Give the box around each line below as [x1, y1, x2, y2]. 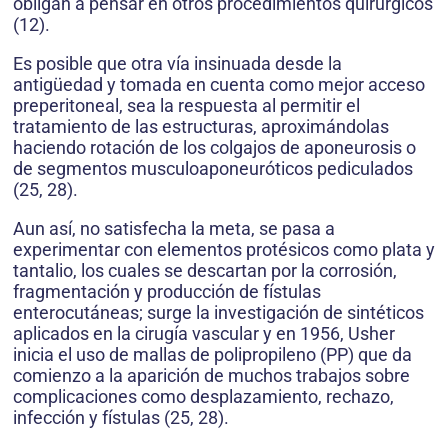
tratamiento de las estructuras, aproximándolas [13, 116, 389, 137]
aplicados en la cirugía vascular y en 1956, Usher [13, 323, 395, 344]
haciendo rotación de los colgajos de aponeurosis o [13, 137, 416, 158]
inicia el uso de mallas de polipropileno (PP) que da [13, 344, 412, 365]
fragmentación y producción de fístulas [13, 281, 321, 302]
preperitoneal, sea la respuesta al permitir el [13, 95, 360, 116]
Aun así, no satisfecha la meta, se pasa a [13, 218, 335, 239]
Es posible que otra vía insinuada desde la [13, 53, 342, 74]
